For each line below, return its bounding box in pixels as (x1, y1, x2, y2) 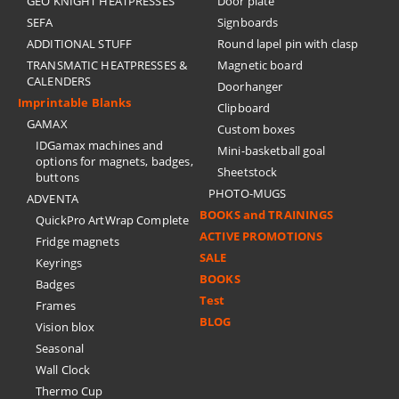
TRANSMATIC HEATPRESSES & (27, 57, 188, 73)
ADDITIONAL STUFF (27, 36, 133, 52)
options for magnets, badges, (36, 153, 193, 169)
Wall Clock (36, 362, 91, 378)
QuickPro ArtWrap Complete (36, 212, 190, 228)
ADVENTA (27, 191, 78, 207)
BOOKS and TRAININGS (199, 207, 334, 223)
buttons (36, 169, 79, 185)
